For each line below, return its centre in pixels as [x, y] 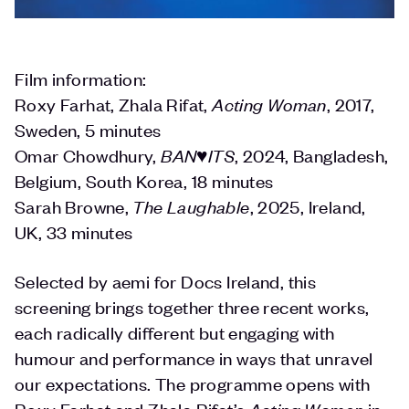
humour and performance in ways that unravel [194, 357]
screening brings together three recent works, [192, 306]
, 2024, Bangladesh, [311, 154]
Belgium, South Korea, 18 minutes [144, 180]
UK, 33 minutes [74, 231]
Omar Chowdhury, [88, 154]
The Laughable [191, 205]
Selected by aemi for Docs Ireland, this [166, 280]
